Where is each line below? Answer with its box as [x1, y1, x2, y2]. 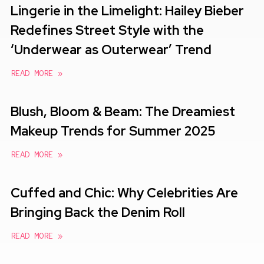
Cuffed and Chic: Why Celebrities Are [11, 184, 238, 202]
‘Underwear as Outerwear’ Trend [11, 41, 212, 59]
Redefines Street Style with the [11, 22, 204, 39]
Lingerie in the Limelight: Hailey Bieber [11, 2, 244, 20]
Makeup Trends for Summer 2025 [11, 123, 216, 140]
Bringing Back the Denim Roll [11, 204, 185, 222]
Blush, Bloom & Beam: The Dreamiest [11, 103, 235, 121]
